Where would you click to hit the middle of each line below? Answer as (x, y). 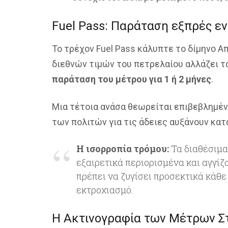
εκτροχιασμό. (105, 190)
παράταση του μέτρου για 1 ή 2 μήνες (132, 79)
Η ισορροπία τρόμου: (123, 148)
